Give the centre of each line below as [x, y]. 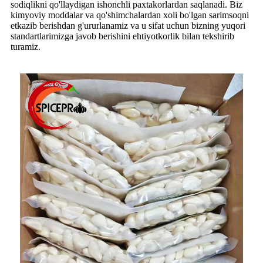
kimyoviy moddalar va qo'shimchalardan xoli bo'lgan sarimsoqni [130, 15]
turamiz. [26, 46]
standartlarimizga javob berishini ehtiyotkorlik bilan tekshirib [122, 36]
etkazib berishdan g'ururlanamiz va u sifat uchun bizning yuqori [128, 25]
